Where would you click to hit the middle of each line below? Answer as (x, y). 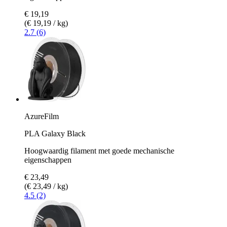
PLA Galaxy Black (55, 133)
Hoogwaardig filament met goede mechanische (99, 150)
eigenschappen (48, 160)
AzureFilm (42, 116)
